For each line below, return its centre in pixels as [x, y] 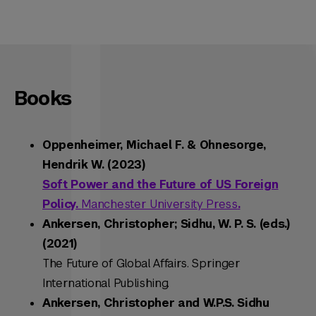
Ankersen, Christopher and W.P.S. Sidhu [156, 303]
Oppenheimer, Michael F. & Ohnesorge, [154, 145]
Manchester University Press [159, 205]
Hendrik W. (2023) [94, 165]
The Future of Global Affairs [115, 264]
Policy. [62, 205]
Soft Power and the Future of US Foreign [160, 185]
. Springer [214, 264]
